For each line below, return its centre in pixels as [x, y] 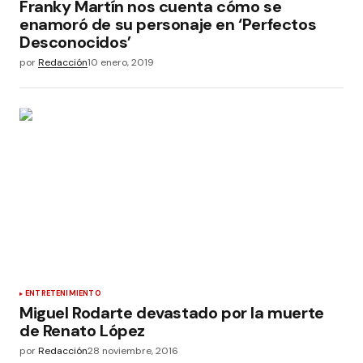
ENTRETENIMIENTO [63, 294]
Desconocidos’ [75, 43]
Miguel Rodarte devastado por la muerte [172, 313]
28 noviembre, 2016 [133, 351]
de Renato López [82, 331]
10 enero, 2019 [121, 63]
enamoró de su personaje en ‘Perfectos [168, 25]
